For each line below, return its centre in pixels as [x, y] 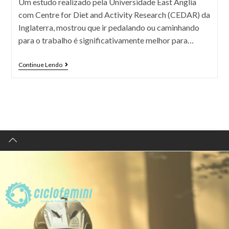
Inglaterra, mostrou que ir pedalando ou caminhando [109, 27]
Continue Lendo [40, 65]
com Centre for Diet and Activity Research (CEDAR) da [114, 15]
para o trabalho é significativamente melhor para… [106, 40]
